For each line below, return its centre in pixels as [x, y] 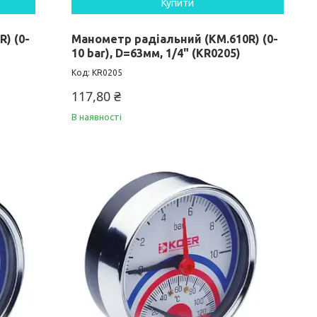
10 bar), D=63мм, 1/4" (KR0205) [156, 53]
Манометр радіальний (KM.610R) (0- [175, 39]
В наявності [97, 117]
